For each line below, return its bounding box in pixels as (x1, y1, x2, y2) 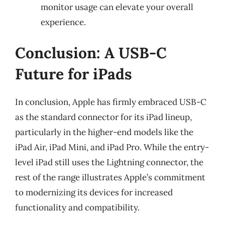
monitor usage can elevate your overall (41, 1, 193, 13)
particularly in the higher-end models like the (15, 127, 193, 138)
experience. (41, 16, 86, 28)
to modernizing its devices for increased (15, 187, 173, 198)
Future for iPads (15, 64, 132, 83)
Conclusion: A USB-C (15, 43, 167, 62)
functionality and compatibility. (15, 202, 140, 213)
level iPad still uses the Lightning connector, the (15, 157, 203, 168)
